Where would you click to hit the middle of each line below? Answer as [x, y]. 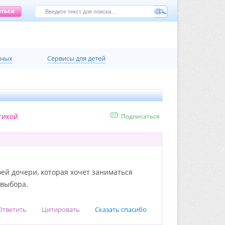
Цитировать [61, 209]
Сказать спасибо [121, 209]
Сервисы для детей [77, 58]
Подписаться [140, 116]
